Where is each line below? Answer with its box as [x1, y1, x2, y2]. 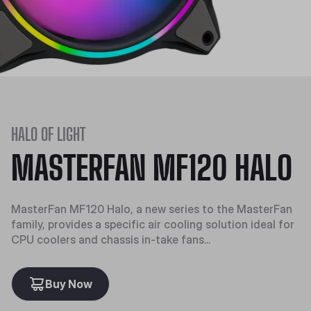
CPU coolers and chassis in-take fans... [11, 233, 210, 246]
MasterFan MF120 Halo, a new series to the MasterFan [11, 202, 292, 216]
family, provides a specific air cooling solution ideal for [11, 217, 294, 231]
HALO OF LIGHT [11, 124, 85, 144]
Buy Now [45, 277, 92, 291]
